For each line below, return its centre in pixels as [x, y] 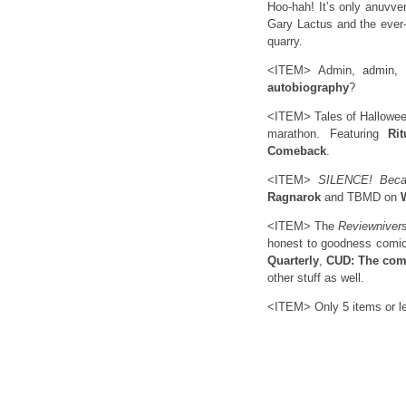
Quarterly [293, 261]
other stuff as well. [316, 278]
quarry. [285, 41]
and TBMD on [361, 197]
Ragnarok [294, 197]
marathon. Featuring [328, 134]
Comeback [297, 151]
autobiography [308, 87]
